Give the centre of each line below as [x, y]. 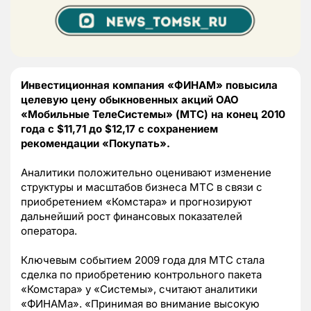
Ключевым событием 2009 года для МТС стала [143, 260]
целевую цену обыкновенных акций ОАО [130, 100]
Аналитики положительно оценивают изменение [146, 173]
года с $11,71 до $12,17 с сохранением [119, 129]
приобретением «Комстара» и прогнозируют [136, 202]
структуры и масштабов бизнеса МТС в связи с [142, 187]
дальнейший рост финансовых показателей [132, 217]
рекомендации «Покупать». [95, 144]
